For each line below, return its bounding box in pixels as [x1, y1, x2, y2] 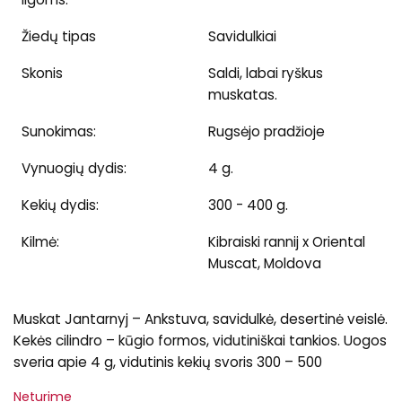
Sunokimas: [21, 121, 96, 141]
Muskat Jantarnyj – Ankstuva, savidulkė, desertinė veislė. [13, 310, 389, 329]
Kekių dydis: [21, 195, 99, 214]
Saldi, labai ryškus [207, 63, 323, 83]
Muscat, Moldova [207, 253, 321, 273]
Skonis [21, 63, 63, 83]
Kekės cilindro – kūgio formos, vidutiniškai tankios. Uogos [13, 331, 388, 351]
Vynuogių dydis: [21, 158, 127, 178]
